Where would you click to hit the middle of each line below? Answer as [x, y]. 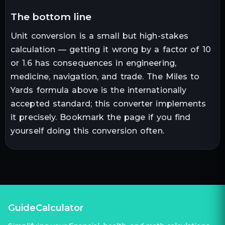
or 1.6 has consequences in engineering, [93, 63]
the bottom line [54, 17]
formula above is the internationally [110, 90]
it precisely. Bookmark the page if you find [101, 117]
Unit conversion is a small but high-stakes [100, 36]
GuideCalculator [46, 208]
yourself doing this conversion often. [87, 131]
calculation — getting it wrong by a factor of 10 [111, 49]
